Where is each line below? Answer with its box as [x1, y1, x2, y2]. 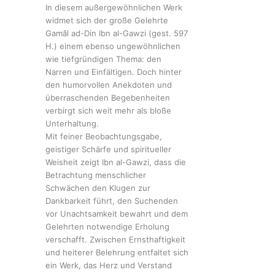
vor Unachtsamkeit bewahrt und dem [45, 209, 188, 219]
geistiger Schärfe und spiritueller [45, 144, 171, 155]
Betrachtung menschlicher [45, 170, 146, 180]
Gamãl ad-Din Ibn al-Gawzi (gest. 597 [45, 28, 188, 39]
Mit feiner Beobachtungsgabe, [45, 131, 162, 142]
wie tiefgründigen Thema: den [45, 54, 161, 64]
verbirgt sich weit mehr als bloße [45, 106, 171, 116]
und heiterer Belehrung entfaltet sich [45, 247, 188, 258]
